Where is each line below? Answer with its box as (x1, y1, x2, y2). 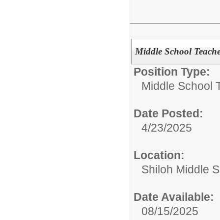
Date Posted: (134, 107, 203, 120)
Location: (134, 148, 185, 162)
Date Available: (134, 190, 214, 203)
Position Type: (134, 65, 210, 78)
